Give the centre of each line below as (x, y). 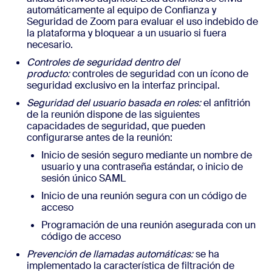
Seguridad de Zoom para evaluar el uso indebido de (142, 22)
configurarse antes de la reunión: (100, 138)
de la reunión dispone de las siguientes (113, 114)
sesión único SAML (83, 178)
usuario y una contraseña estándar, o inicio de (142, 167)
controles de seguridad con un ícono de (159, 74)
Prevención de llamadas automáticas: (110, 254)
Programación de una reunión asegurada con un (148, 225)
